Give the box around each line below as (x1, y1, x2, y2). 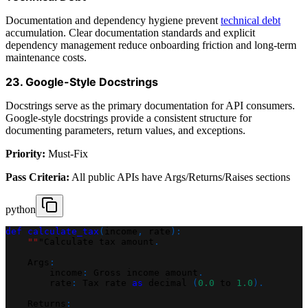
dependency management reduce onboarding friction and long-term (5, 38, 296, 51)
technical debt (221, 14, 280, 26)
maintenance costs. (5, 51, 87, 63)
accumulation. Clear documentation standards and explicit (5, 26, 255, 38)
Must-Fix (45, 147, 88, 159)
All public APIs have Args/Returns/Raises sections (69, 170, 290, 183)
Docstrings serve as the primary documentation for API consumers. (5, 99, 295, 111)
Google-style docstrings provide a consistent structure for (5, 111, 252, 124)
